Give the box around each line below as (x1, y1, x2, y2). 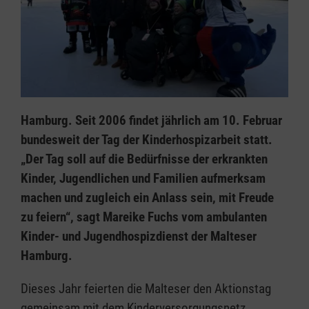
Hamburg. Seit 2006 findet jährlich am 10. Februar (21, 112, 282, 129)
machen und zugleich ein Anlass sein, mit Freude (21, 190, 274, 206)
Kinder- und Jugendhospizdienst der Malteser (21, 228, 257, 245)
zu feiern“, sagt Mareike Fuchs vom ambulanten (21, 209, 267, 226)
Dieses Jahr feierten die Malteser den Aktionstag (21, 281, 271, 297)
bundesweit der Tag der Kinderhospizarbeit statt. (21, 132, 272, 148)
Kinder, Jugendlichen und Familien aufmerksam (21, 170, 266, 187)
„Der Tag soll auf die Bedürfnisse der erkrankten (21, 151, 268, 168)
